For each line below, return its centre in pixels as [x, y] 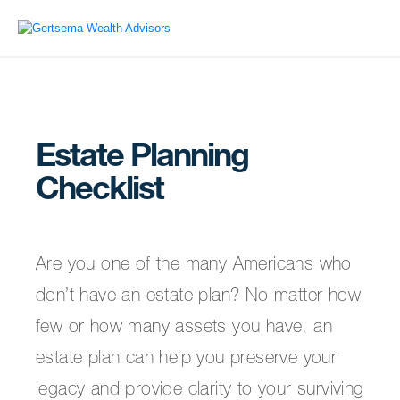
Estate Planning [142, 159]
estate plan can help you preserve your [187, 360]
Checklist [100, 192]
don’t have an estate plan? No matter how [198, 297]
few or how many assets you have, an [184, 329]
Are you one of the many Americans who [194, 266]
